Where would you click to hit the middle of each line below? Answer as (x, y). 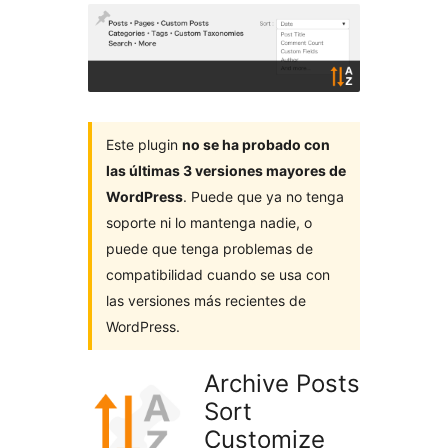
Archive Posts (282, 384)
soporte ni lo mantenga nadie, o (209, 223)
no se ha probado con (256, 145)
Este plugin (144, 145)
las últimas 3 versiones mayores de (226, 171)
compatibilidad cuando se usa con (218, 275)
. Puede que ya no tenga (263, 197)
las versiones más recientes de (206, 301)
